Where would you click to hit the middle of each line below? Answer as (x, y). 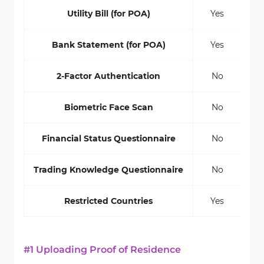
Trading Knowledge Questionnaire (108, 170)
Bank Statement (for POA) (108, 45)
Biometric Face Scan (108, 107)
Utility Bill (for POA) (108, 14)
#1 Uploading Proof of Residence (102, 250)
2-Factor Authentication (108, 76)
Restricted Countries (108, 201)
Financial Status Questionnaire (108, 138)
